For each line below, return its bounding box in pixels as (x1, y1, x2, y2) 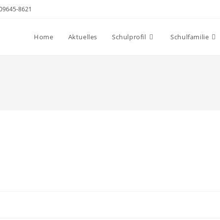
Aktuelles (68, 32, 97, 41)
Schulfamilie (170, 32, 209, 41)
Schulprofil (111, 32, 146, 41)
